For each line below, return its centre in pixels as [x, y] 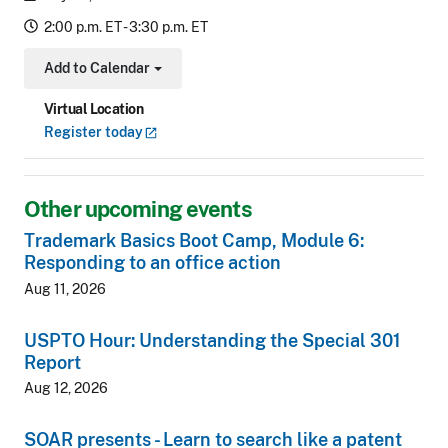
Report [52, 362]
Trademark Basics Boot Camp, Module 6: [194, 241]
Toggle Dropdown [100, 75]
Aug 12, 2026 [66, 388]
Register [74, 132]
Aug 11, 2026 [65, 288]
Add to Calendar [97, 68]
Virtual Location [94, 109]
